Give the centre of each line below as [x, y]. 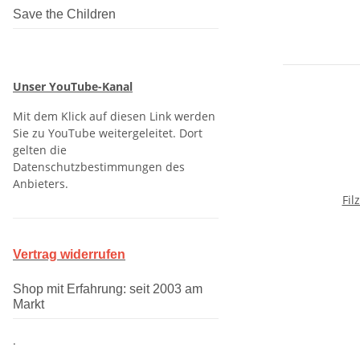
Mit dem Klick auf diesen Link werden [114, 116]
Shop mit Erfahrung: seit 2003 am [108, 289]
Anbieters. [41, 184]
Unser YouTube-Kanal [73, 86]
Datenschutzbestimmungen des [99, 167]
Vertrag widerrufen [69, 254]
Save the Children [64, 14]
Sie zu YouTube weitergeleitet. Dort [108, 133]
